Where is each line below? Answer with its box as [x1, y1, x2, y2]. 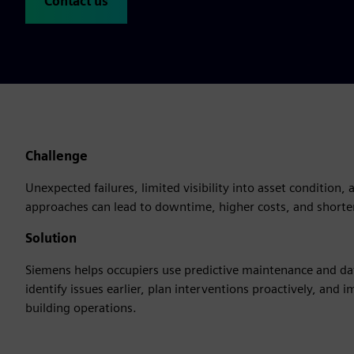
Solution [25, 231, 77, 246]
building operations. [25, 300, 137, 315]
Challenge [25, 149, 88, 164]
